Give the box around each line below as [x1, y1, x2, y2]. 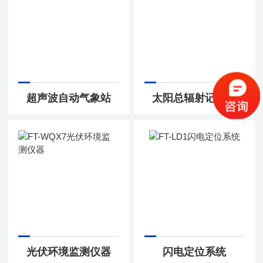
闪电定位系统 [163, 246, 227, 258]
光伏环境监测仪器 [26, 246, 111, 258]
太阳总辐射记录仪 [152, 92, 237, 104]
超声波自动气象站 [26, 92, 111, 104]
